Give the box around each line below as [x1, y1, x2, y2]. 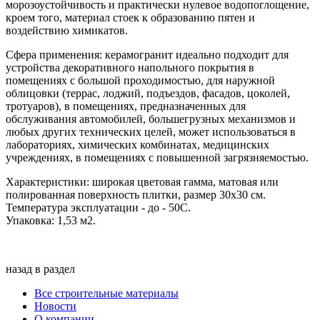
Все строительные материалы [34, 286, 179, 299]
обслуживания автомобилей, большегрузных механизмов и [6, 112, 296, 125]
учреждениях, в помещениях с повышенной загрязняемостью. [6, 151, 309, 164]
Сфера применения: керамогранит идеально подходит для [6, 48, 289, 61]
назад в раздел [6, 262, 75, 275]
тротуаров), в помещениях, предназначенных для [6, 99, 246, 112]
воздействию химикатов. [6, 24, 128, 36]
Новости [34, 299, 76, 312]
